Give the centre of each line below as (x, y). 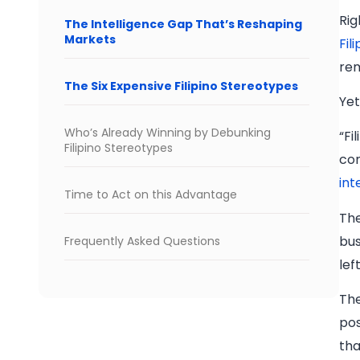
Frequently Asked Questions (142, 241)
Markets (90, 40)
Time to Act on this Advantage (151, 195)
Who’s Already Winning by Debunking (168, 133)
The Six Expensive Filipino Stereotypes (181, 86)
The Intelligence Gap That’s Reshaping (183, 25)
